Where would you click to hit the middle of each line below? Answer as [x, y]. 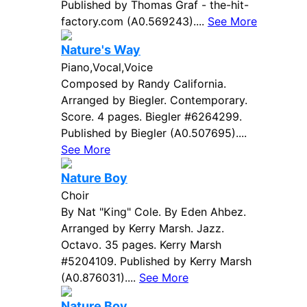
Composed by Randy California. [144, 84]
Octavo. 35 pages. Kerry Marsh [141, 245]
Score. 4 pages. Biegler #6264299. [151, 116]
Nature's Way [101, 50]
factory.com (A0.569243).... [134, 21]
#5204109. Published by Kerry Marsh [156, 261]
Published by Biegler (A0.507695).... [154, 133]
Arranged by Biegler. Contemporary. [154, 100]
